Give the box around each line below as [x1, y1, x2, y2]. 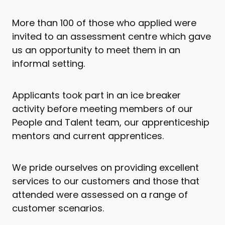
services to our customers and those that [12, 175, 199, 188]
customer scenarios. [12, 202, 106, 215]
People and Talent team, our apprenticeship [12, 116, 209, 129]
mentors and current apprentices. [12, 130, 166, 143]
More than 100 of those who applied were [12, 17, 196, 30]
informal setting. [12, 57, 87, 70]
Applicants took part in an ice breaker [12, 89, 181, 102]
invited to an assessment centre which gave [12, 30, 211, 43]
